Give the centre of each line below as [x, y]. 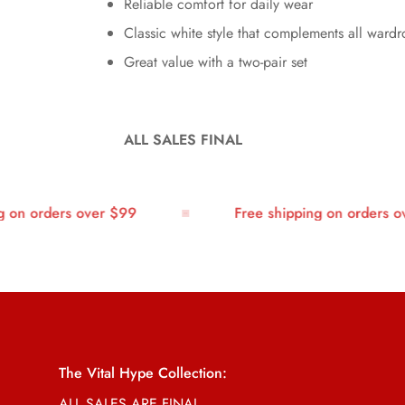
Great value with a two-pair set [216, 62]
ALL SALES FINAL [183, 140]
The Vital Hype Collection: [143, 373]
